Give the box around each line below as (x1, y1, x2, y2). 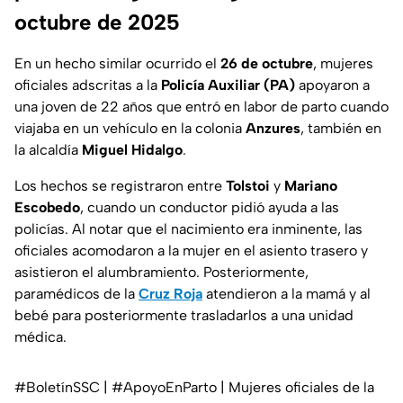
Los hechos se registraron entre (14, 177, 226, 195)
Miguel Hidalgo (82, 141, 183, 159)
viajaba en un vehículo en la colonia (14, 120, 246, 138)
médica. (14, 328, 67, 346)
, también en (300, 120, 381, 138)
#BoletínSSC (14, 379, 100, 397)
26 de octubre (220, 55, 313, 73)
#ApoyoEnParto (112, 379, 217, 397)
